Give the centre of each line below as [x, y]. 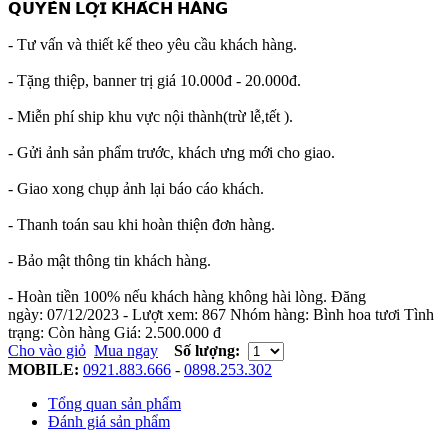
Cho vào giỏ [47, 351]
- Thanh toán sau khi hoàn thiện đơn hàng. [141, 225]
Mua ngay [126, 351]
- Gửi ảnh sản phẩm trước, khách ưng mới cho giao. [171, 153]
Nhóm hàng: [271, 315]
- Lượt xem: [160, 315]
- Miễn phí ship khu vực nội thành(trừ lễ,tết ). [150, 117]
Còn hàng [79, 333]
